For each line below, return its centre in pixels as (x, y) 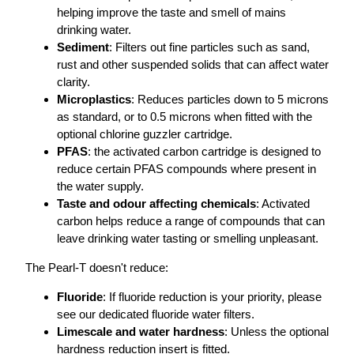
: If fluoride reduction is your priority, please (212, 297)
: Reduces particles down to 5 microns (230, 100)
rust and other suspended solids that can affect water (193, 65)
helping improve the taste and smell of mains (171, 13)
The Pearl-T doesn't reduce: (97, 268)
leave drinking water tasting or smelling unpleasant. (188, 239)
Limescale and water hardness (141, 332)
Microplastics (94, 100)
